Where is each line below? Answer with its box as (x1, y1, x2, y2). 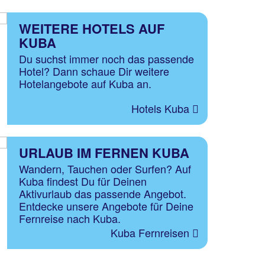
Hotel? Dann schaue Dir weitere (19, 63, 169, 79)
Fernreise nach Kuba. (19, 211, 121, 226)
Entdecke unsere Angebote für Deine (19, 198, 193, 214)
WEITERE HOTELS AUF (19, 19, 164, 38)
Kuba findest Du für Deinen (19, 173, 147, 189)
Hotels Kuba (131, 101, 192, 116)
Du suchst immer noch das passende (19, 51, 194, 66)
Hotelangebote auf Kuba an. (19, 76, 151, 91)
